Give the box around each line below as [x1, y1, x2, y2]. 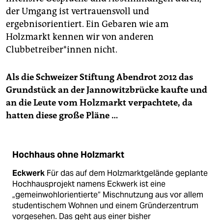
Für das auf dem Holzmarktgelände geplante [45, 168, 208, 179]
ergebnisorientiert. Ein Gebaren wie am [6, 19, 168, 30]
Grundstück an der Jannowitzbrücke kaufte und [6, 84, 207, 96]
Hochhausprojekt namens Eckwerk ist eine [12, 179, 165, 190]
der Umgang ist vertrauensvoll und [6, 6, 149, 17]
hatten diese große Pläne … [6, 110, 118, 121]
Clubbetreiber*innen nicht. [6, 44, 117, 55]
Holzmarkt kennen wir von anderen [6, 31, 154, 43]
